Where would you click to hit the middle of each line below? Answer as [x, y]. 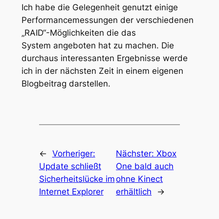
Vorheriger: [74, 153]
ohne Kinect [140, 179]
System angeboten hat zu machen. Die [98, 45]
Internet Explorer [71, 191]
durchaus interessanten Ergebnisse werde [104, 58]
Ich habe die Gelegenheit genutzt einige [99, 7]
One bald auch [145, 166]
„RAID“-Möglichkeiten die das [78, 33]
